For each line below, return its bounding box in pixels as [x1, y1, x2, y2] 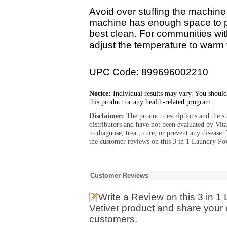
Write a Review [98, 192, 164, 202]
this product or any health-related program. [89, 98, 213, 106]
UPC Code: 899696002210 [89, 67, 208, 78]
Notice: [89, 89, 111, 97]
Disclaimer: [89, 111, 126, 120]
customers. [89, 214, 137, 224]
